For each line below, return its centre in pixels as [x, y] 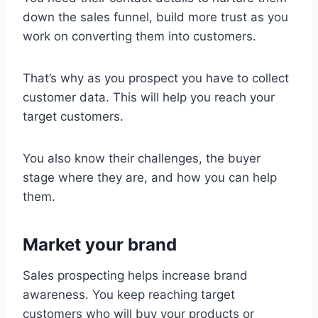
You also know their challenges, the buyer [142, 158]
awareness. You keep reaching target [129, 294]
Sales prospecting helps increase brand [135, 275]
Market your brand [100, 244]
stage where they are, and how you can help [150, 177]
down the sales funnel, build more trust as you [155, 17]
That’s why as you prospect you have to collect [156, 78]
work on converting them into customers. [139, 36]
